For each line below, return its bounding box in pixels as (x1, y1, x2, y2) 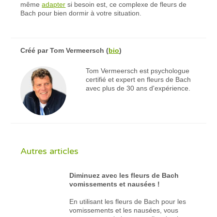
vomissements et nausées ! (69, 180, 160, 188)
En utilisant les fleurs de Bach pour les (69, 197, 186, 205)
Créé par (20, 46, 50, 54)
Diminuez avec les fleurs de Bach (69, 171, 179, 179)
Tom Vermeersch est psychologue (85, 66, 189, 75)
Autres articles (20, 145, 79, 156)
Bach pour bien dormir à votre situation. (20, 9, 142, 17)
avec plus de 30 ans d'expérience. (85, 84, 190, 92)
